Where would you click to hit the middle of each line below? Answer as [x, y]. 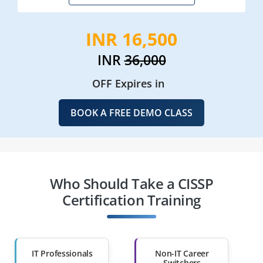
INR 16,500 [131, 39]
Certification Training [131, 200]
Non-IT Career [182, 253]
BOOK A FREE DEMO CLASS [131, 112]
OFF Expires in [128, 83]
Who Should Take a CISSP [131, 183]
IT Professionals [62, 253]
